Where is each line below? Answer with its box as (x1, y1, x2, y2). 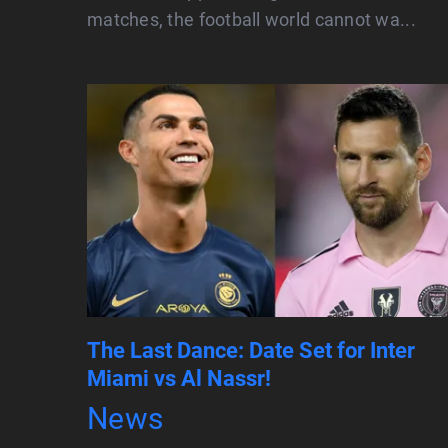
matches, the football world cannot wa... (87, 9, 416, 31)
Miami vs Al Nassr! (87, 366, 271, 392)
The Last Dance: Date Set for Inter (87, 338, 415, 364)
